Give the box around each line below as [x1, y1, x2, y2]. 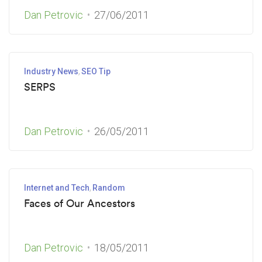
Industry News [24, 67, 78, 76]
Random [92, 183, 125, 192]
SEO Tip [81, 67, 111, 76]
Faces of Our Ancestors [24, 196, 135, 210]
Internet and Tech [24, 183, 89, 192]
